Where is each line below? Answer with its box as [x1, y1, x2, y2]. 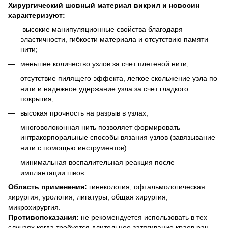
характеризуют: [8, 11, 65, 19]
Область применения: [8, 183, 87, 191]
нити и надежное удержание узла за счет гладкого [20, 84, 188, 93]
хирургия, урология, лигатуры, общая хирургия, [8, 193, 168, 202]
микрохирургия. [8, 203, 61, 212]
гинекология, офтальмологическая [87, 183, 205, 191]
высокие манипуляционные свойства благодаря [20, 24, 183, 33]
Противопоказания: [8, 213, 79, 222]
